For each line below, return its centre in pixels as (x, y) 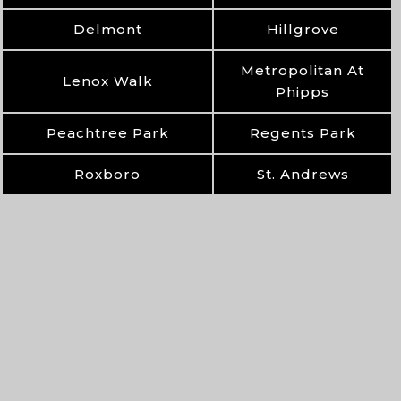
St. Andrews (303, 174)
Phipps (303, 92)
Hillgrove (303, 29)
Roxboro (108, 174)
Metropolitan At (303, 70)
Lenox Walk (107, 81)
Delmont (107, 29)
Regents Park (303, 133)
